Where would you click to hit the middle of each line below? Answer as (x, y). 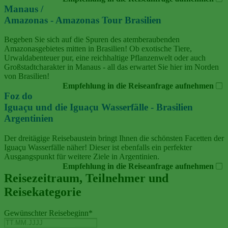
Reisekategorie (43, 192)
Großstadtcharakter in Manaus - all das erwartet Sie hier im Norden (111, 67)
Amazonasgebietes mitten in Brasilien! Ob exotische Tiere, (98, 49)
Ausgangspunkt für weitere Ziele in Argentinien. (82, 156)
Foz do (18, 96)
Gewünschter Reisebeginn (46, 213)
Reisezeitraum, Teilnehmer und (86, 178)
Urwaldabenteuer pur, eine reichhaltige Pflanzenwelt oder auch (105, 58)
